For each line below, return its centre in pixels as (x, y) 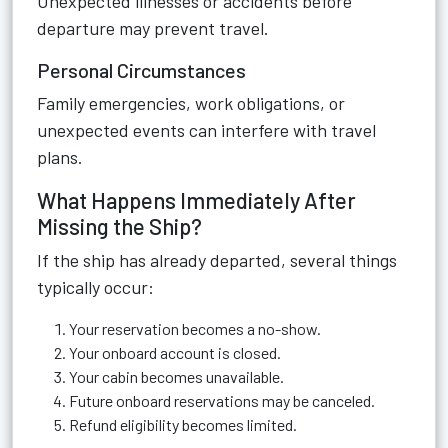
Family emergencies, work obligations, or (191, 103)
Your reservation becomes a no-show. (195, 328)
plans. (60, 157)
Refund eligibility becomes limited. (183, 424)
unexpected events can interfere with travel (206, 130)
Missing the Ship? (119, 226)
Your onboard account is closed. (175, 352)
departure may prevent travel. (153, 28)
